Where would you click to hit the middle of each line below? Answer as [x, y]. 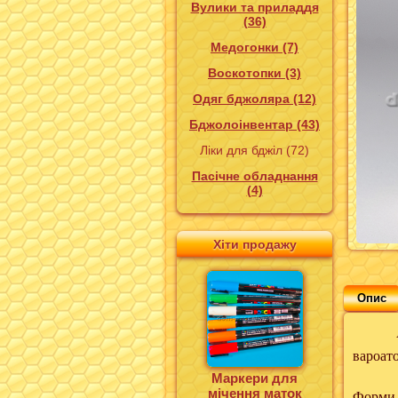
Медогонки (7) [255, 47]
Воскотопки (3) [255, 73]
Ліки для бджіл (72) [255, 150]
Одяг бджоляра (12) [255, 99]
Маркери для [255, 378]
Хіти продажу [255, 244]
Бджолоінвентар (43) [255, 124]
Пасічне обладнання [255, 176]
